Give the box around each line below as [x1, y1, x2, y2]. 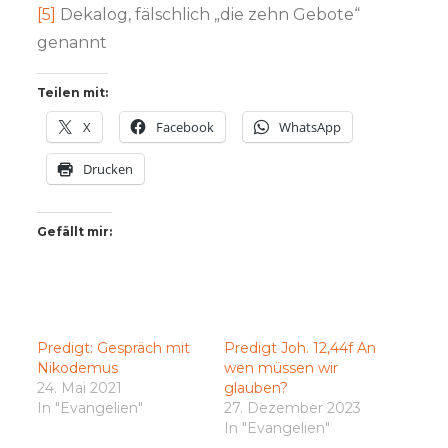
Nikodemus [37, 358, 119, 377]
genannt [37, 32, 108, 52]
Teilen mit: [37, 84, 109, 100]
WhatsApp [279, 117, 342, 136]
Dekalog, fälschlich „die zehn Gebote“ [56, 4, 361, 24]
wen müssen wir [224, 358, 338, 377]
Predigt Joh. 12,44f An [224, 338, 376, 357]
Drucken [83, 159, 134, 178]
